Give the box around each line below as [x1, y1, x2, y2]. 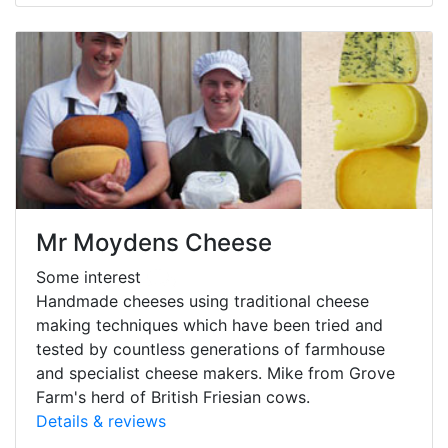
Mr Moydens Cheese [36, 227, 272, 257]
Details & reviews [36, 410, 166, 431]
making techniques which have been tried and [36, 314, 383, 335]
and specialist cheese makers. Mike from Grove [36, 362, 395, 383]
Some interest [36, 266, 146, 287]
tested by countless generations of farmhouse [36, 338, 385, 359]
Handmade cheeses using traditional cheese [36, 290, 369, 311]
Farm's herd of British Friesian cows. [36, 386, 310, 407]
